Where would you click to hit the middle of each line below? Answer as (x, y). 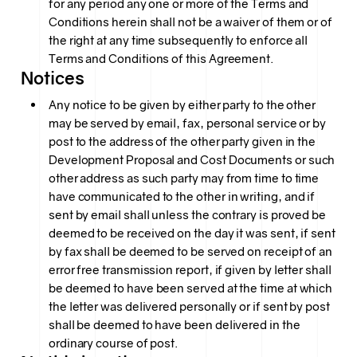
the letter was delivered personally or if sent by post (189, 307)
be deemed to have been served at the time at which (190, 288)
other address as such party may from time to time (184, 178)
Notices (53, 78)
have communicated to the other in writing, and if (182, 197)
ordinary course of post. (113, 343)
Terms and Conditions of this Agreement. (161, 59)
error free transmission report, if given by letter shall (190, 270)
